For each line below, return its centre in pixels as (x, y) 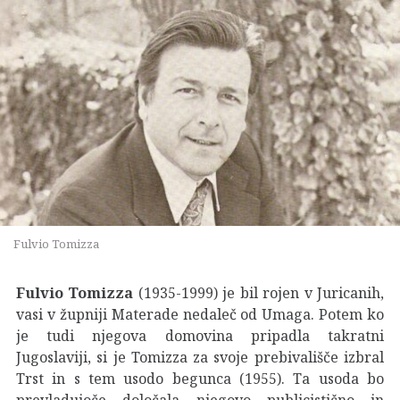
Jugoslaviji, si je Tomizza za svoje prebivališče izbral (200, 357)
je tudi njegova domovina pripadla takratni (200, 335)
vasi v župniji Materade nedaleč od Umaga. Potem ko (200, 314)
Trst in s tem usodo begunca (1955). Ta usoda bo (200, 378)
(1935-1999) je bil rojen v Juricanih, (259, 292)
